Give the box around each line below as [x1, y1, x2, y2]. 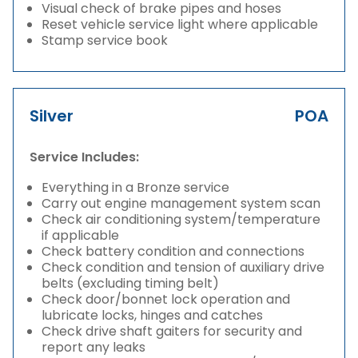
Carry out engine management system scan [42, 194, 320, 213]
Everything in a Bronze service [42, 178, 229, 197]
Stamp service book [42, 31, 168, 50]
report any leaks [42, 338, 145, 356]
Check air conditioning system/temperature [42, 210, 320, 229]
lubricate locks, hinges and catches [42, 306, 263, 324]
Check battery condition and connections [42, 242, 304, 261]
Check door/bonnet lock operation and [42, 290, 290, 308]
